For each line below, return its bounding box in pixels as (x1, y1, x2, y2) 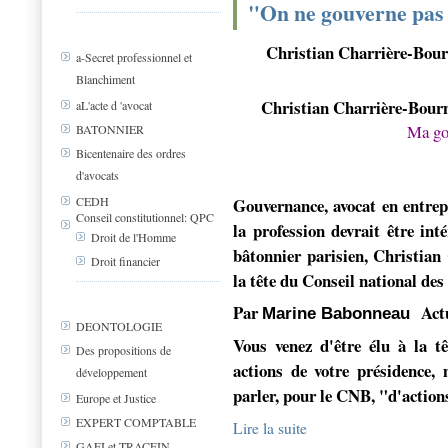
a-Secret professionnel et (76, 49, 192, 66)
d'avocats (76, 167, 119, 183)
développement (76, 364, 147, 380)
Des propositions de (76, 342, 171, 359)
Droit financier (91, 253, 160, 270)
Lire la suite (233, 418, 307, 438)
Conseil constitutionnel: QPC (76, 209, 214, 225)
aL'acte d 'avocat (76, 97, 152, 114)
